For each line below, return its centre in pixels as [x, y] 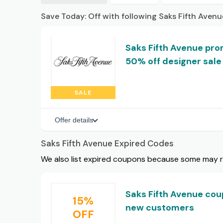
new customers [160, 207]
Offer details [74, 120]
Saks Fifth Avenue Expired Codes [107, 143]
